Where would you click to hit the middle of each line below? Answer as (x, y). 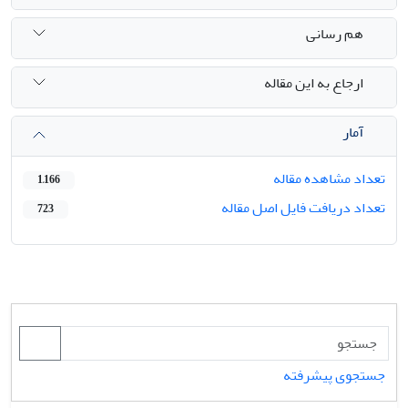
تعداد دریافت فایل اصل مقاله (303, 207)
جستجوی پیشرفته (334, 375)
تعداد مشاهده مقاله (329, 178)
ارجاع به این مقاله (314, 83)
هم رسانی (335, 34)
